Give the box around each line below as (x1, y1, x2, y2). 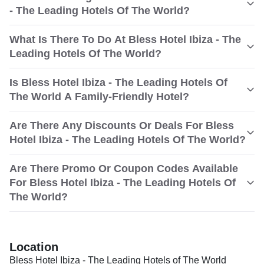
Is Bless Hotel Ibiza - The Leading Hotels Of (9, 77, 227, 88)
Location (9, 240, 58, 253)
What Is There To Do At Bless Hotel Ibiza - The (9, 34, 241, 45)
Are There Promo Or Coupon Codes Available (9, 163, 238, 174)
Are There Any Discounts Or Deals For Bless (9, 120, 234, 131)
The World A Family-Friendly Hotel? (9, 91, 189, 103)
